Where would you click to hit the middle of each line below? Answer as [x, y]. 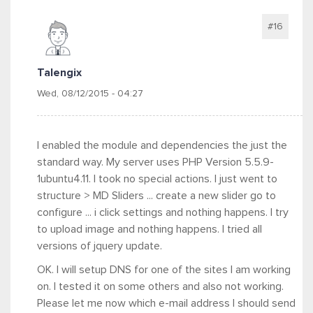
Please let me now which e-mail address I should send [166, 303]
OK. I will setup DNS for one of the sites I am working [164, 270]
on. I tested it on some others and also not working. [160, 286]
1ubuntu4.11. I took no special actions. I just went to [157, 179]
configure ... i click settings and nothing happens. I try [163, 212]
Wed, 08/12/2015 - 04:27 [90, 94]
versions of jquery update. [101, 246]
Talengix [59, 73]
